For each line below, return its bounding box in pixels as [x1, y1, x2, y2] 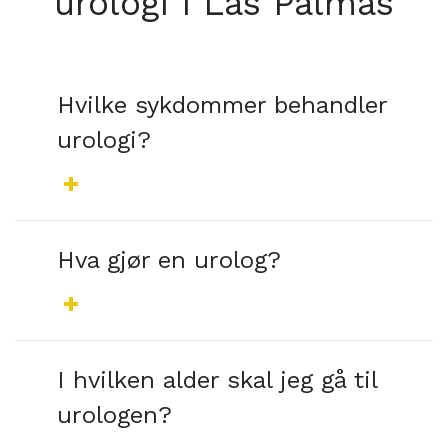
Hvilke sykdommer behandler [57, 90, 387, 119]
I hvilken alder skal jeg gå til [57, 365, 377, 394]
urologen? [57, 400, 172, 429]
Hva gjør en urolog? [57, 245, 281, 274]
